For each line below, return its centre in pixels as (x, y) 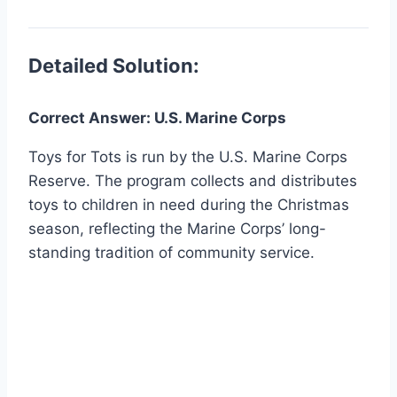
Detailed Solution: (114, 65)
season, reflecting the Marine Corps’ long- (177, 229)
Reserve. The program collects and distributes (193, 181)
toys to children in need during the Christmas (189, 205)
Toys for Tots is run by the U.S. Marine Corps (188, 157)
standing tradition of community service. (171, 253)
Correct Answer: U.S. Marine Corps (157, 118)
